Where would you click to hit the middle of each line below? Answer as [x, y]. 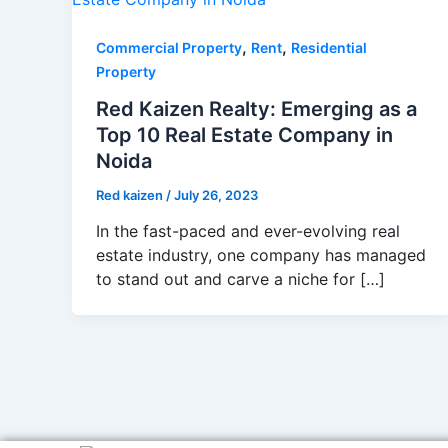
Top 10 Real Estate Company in [244, 134]
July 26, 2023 [216, 194]
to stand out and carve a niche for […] [240, 279]
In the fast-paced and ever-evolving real [248, 231]
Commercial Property [169, 47]
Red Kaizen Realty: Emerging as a [256, 108]
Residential [329, 47]
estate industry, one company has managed [261, 255]
